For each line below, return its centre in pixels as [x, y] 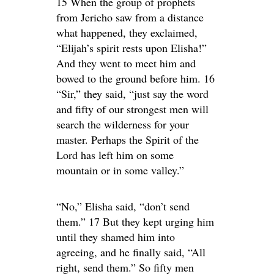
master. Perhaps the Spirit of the [128, 139]
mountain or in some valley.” [120, 170]
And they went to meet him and [126, 63]
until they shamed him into [116, 237]
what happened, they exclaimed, [127, 32]
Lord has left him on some [115, 155]
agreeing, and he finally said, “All [131, 252]
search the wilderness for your [123, 124]
